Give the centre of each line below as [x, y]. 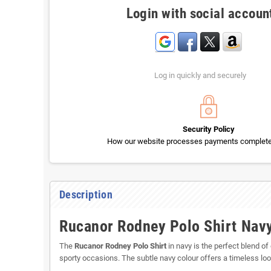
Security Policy [208, 129]
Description [86, 195]
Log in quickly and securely [200, 76]
